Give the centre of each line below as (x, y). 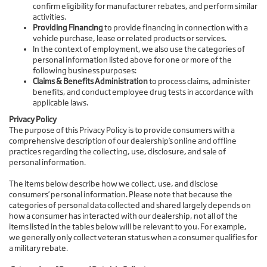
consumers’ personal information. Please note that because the (121, 195)
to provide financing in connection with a (176, 28)
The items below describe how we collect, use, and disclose (114, 184)
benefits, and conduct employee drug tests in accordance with (143, 92)
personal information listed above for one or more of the (132, 60)
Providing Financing (68, 28)
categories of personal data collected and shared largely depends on (130, 205)
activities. (49, 17)
